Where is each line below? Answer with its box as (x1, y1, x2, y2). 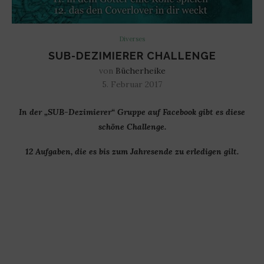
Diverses (119, 35, 145, 43)
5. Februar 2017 (102, 79, 162, 90)
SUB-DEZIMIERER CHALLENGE (48, 49, 216, 62)
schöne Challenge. (98, 121, 166, 132)
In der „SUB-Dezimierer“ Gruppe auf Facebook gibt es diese (19, 107, 245, 117)
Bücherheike (115, 65, 166, 76)
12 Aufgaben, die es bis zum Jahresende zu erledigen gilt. (25, 146, 239, 157)
